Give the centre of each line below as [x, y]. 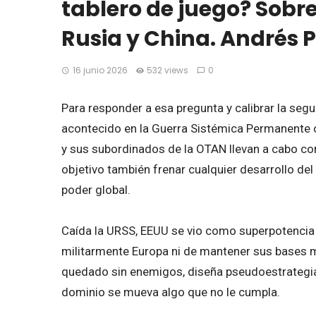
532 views [168, 71]
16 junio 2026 [100, 71]
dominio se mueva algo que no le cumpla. [171, 292]
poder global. [96, 190]
